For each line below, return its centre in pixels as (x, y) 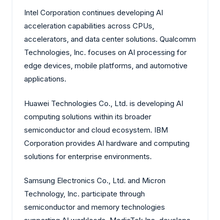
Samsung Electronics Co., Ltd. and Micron (95, 181)
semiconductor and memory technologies (95, 207)
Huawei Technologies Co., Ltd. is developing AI (104, 103)
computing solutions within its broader (88, 116)
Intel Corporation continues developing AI (94, 13)
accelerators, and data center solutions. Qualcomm (110, 39)
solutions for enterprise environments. (88, 156)
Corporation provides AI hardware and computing (107, 143)
